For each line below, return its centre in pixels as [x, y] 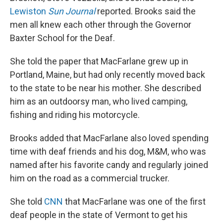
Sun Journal [72, 11]
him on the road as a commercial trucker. [90, 178]
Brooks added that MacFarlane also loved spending [109, 138]
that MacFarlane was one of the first [135, 201]
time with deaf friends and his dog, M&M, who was [108, 151]
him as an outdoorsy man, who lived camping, [99, 101]
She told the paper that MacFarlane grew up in [99, 61]
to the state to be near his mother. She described [106, 88]
